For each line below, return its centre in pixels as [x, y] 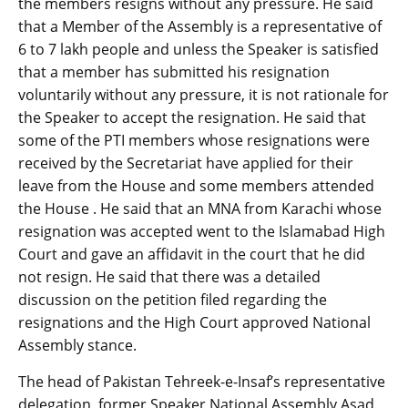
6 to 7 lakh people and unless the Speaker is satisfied [199, 49]
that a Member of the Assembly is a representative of [200, 26]
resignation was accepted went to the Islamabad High [202, 231]
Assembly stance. [77, 345]
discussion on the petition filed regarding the [173, 299]
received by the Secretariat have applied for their [186, 163]
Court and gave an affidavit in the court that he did [192, 254]
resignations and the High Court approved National [194, 322]
